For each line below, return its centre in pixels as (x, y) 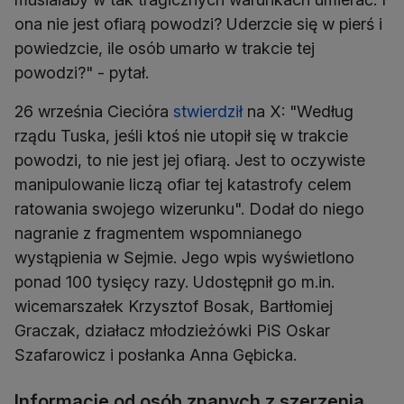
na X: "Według (298, 112)
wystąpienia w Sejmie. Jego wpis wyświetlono (184, 258)
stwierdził (208, 112)
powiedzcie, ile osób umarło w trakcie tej (165, 49)
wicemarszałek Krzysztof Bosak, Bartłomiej (174, 307)
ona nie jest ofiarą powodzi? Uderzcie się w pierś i (198, 24)
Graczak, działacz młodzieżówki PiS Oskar (172, 331)
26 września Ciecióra (94, 112)
